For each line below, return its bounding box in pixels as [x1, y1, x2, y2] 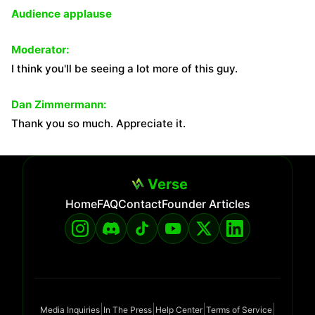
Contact [117, 197, 162, 211]
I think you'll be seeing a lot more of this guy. [11, 62, 238, 75]
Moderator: [11, 43, 70, 56]
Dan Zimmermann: [11, 98, 107, 111]
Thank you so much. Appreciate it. [11, 117, 186, 130]
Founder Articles [161, 197, 250, 211]
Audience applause [11, 7, 112, 20]
